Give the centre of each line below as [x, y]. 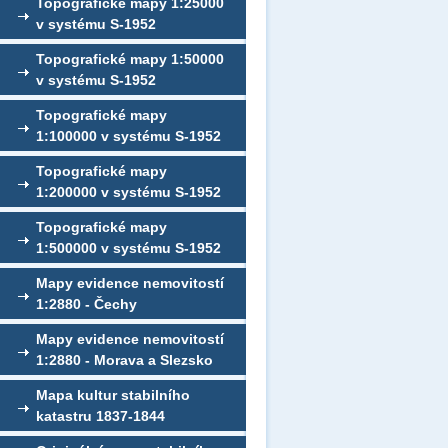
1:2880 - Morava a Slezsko [124, 360]
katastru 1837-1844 [100, 416]
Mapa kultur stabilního [113, 395]
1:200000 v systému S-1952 [128, 192]
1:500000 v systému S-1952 [128, 248]
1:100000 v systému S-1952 [128, 136]
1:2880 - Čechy [86, 304]
